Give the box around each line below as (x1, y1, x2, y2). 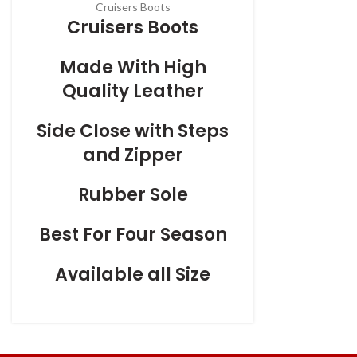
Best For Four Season (38, 222, 227, 248)
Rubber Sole (77, 182, 188, 208)
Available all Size (55, 262, 211, 288)
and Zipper (82, 143, 183, 168)
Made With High (59, 55, 206, 80)
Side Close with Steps (37, 119, 229, 144)
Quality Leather (61, 79, 204, 104)
